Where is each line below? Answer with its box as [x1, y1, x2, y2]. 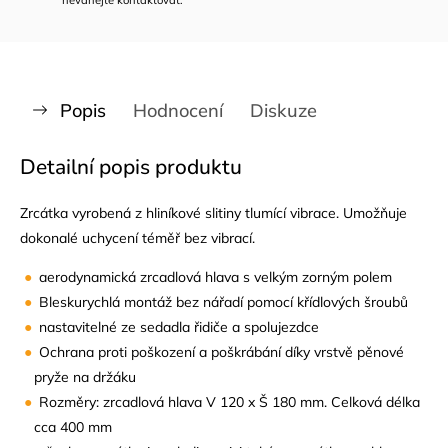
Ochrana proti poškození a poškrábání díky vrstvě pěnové [39, 342, 405, 361]
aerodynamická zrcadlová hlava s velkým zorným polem [39, 267, 393, 286]
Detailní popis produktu [20, 152, 242, 181]
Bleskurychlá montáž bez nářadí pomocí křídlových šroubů [39, 292, 409, 311]
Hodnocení [133, 98, 223, 122]
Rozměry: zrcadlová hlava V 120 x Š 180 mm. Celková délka [39, 392, 421, 411]
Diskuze [250, 98, 317, 122]
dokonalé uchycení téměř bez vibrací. [20, 228, 255, 247]
